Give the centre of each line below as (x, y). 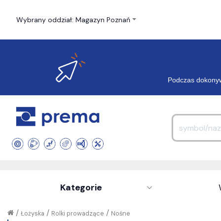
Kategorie (81, 187)
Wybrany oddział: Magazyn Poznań (73, 20)
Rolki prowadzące (78, 213)
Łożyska (33, 213)
